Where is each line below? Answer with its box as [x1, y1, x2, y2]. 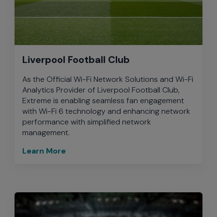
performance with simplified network [22, 116, 151, 127]
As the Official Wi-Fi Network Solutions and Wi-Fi [22, 74, 193, 84]
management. [22, 127, 70, 138]
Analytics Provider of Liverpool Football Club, [22, 84, 180, 95]
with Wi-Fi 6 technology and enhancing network [22, 106, 190, 116]
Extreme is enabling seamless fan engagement [22, 95, 184, 106]
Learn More [22, 145, 66, 156]
